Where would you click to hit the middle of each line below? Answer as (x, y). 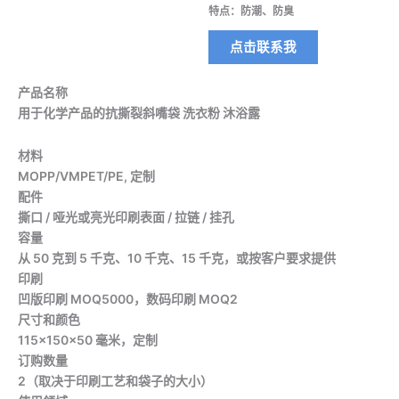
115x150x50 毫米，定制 (88, 339)
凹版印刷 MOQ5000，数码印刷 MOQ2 (128, 298)
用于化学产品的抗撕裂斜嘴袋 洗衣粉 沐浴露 (139, 113)
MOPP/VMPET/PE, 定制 (86, 175)
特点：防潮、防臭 (251, 11)
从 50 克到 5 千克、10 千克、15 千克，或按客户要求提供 (177, 257)
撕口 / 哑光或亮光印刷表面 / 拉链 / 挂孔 (126, 216)
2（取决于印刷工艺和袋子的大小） (115, 380)
